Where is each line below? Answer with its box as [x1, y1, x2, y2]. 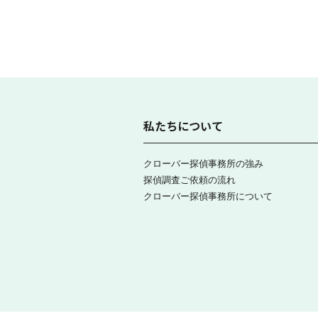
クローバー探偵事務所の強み [143, 156, 263, 170]
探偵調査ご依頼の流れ [143, 172, 236, 187]
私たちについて [143, 117, 223, 135]
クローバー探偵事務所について [143, 189, 273, 203]
